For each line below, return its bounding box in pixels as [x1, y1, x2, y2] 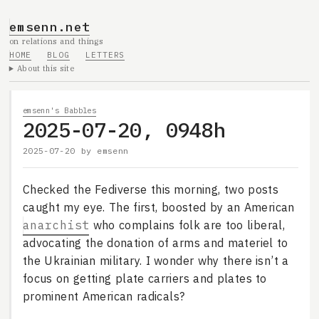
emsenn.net [9, 18, 90, 35]
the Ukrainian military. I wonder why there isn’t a [22, 253, 289, 268]
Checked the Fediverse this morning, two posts [22, 182, 279, 197]
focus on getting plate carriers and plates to [22, 271, 267, 286]
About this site [17, 63, 75, 74]
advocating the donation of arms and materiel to [22, 236, 288, 251]
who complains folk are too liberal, [89, 218, 286, 233]
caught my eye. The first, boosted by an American [22, 200, 295, 215]
